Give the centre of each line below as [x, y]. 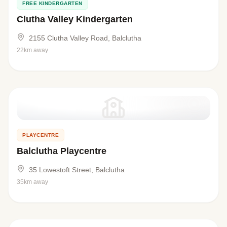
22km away [32, 50]
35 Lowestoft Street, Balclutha [77, 169]
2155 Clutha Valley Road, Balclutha [85, 38]
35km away [32, 182]
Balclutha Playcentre [62, 151]
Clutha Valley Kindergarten [75, 19]
